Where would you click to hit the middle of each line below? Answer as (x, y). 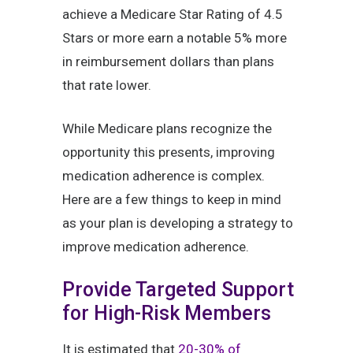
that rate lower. (107, 85)
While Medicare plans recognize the (167, 129)
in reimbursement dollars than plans (168, 62)
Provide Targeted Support (178, 290)
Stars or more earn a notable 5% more (175, 38)
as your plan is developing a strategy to (178, 223)
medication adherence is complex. (163, 176)
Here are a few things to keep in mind (172, 200)
